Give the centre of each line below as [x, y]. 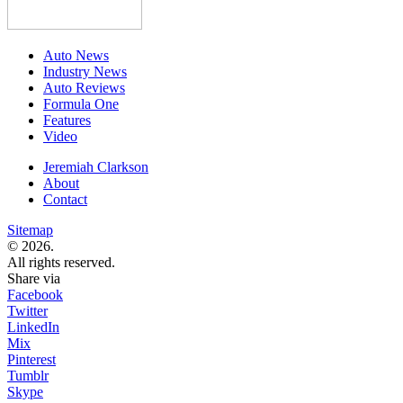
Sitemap [30, 230]
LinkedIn [33, 327]
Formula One [81, 104]
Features [67, 120]
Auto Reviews [84, 88]
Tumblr [28, 376]
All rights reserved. [61, 262]
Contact [65, 199]
